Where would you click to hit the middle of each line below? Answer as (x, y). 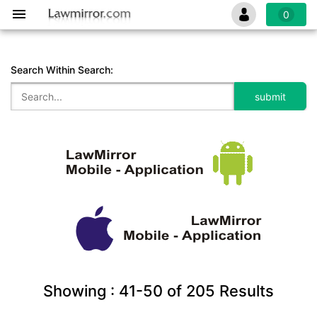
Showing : (81, 291)
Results (244, 291)
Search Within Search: (62, 70)
